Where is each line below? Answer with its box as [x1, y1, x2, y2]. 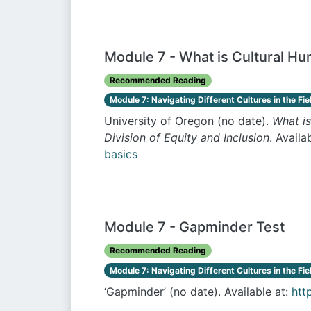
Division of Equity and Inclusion [104, 131, 269, 145]
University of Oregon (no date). [104, 114, 272, 128]
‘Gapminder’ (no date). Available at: [104, 284, 292, 299]
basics [104, 147, 137, 162]
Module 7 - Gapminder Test [104, 219, 285, 236]
